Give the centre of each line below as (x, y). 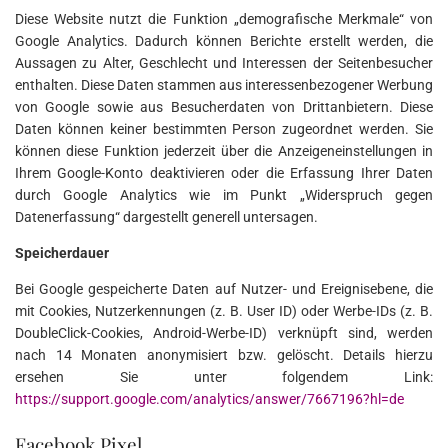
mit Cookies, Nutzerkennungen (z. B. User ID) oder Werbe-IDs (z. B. (224, 311)
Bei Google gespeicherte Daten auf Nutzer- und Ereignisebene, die (224, 289)
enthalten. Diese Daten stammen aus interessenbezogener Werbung (224, 85)
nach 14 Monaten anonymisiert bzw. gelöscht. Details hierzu (224, 355)
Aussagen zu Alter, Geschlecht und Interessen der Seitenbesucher (224, 63)
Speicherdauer (62, 253)
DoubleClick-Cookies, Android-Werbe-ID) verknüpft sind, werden (224, 333)
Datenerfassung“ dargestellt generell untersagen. (166, 217)
